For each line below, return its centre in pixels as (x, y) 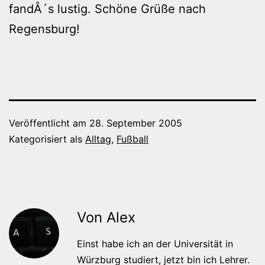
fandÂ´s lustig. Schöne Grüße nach (107, 9)
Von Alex (106, 217)
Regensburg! (44, 29)
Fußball (132, 139)
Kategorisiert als (47, 139)
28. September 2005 (136, 123)
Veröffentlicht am (49, 123)
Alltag (98, 139)
